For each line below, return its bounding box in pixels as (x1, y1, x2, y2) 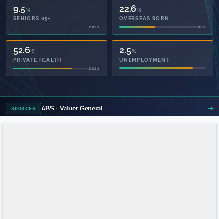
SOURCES (11, 106, 36, 111)
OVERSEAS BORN (119, 15, 170, 21)
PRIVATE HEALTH (13, 57, 62, 63)
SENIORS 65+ (13, 15, 51, 21)
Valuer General (59, 104, 103, 112)
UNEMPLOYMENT (119, 57, 170, 63)
